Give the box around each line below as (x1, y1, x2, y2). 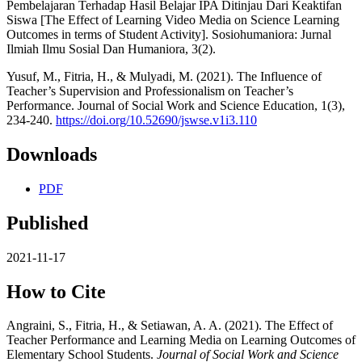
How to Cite (6, 280, 106, 302)
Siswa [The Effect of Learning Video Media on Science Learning (6, 12, 339, 27)
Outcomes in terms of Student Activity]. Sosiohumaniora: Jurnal (6, 27, 331, 41)
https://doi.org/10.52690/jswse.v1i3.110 (56, 112, 257, 127)
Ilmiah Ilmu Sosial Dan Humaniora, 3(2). (6, 41, 216, 56)
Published (6, 212, 88, 234)
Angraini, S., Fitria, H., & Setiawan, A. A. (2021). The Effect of (6, 318, 333, 333)
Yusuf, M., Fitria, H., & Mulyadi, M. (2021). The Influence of (6, 69, 322, 83)
